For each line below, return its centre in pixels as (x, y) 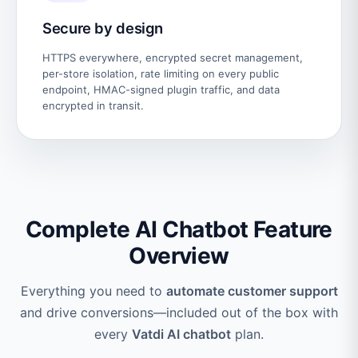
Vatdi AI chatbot (181, 334)
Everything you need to (93, 290)
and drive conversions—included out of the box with (179, 312)
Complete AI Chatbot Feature (179, 229)
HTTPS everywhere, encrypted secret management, (173, 57)
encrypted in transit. (93, 105)
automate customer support (252, 290)
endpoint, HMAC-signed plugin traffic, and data (161, 89)
